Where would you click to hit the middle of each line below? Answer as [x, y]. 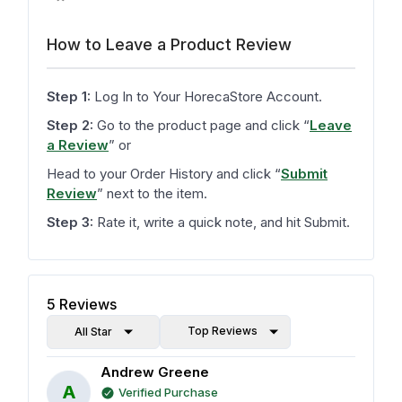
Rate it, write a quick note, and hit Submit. [222, 223]
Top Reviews [223, 331]
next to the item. [157, 194]
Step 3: [70, 223]
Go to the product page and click [197, 126]
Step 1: [69, 97]
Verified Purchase [168, 393]
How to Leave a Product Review [169, 45]
